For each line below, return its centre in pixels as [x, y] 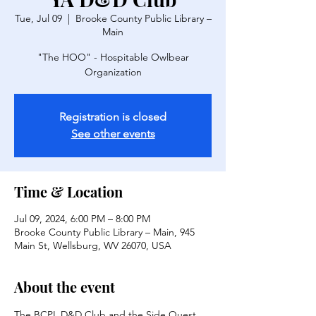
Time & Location [68, 192]
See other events [113, 134]
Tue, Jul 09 [38, 18]
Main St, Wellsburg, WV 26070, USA [93, 245]
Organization [113, 72]
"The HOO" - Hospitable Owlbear [113, 57]
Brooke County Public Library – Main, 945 [104, 232]
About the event [65, 287]
